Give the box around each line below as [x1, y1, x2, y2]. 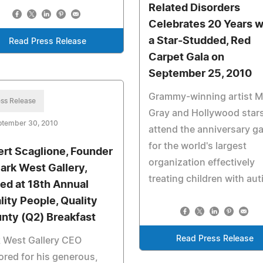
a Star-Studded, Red [148, 36, 251, 46]
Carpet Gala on [148, 52, 224, 63]
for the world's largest [148, 141, 247, 151]
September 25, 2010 [148, 69, 252, 79]
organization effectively [148, 158, 255, 167]
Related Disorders [148, 3, 240, 14]
